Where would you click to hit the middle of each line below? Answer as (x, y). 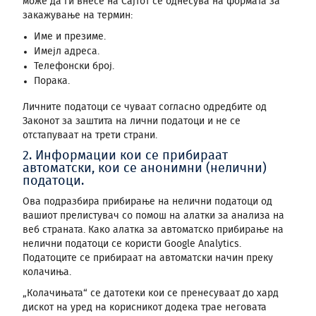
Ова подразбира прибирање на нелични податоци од (147, 202)
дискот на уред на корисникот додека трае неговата (145, 308)
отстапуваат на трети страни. (90, 135)
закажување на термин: (78, 16)
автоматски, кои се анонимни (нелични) (145, 169)
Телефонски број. (74, 66)
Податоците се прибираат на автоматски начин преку (148, 258)
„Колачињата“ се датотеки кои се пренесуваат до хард (151, 293)
